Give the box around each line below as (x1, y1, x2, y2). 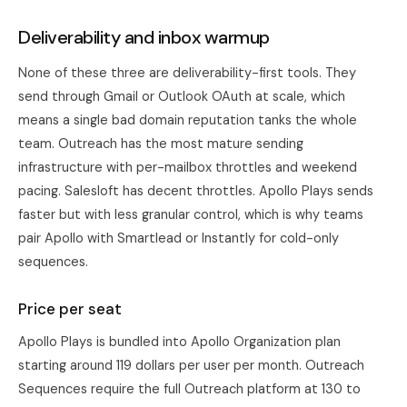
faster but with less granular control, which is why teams (18, 206, 363, 223)
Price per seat (18, 299, 122, 319)
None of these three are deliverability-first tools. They (18, 65, 356, 81)
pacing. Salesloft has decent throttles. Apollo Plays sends (18, 183, 373, 199)
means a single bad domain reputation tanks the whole (18, 112, 357, 128)
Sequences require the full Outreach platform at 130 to (18, 381, 361, 397)
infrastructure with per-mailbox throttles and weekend (18, 159, 357, 175)
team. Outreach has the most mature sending (18, 135, 303, 152)
